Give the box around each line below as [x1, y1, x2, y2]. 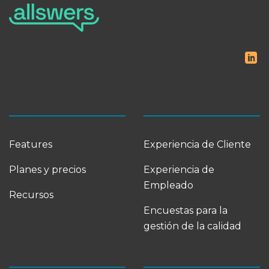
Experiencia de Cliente [144, 138, 251, 150]
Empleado [144, 179, 193, 191]
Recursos [9, 189, 53, 201]
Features [9, 138, 52, 150]
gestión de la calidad [144, 220, 241, 232]
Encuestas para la [144, 204, 228, 216]
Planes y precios [9, 163, 86, 175]
